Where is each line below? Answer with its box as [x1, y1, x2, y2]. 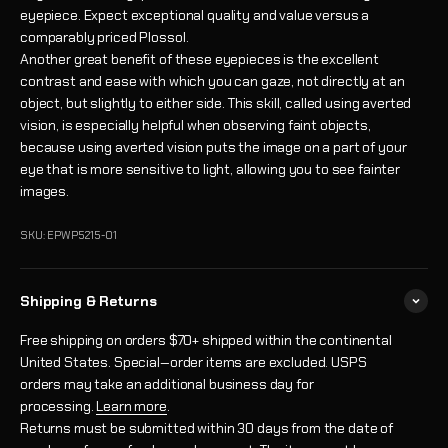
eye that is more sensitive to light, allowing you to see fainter [20, 160, 401, 178]
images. [20, 182, 70, 200]
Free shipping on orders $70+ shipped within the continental [20, 331, 392, 349]
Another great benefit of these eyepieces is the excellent [20, 50, 380, 68]
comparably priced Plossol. [20, 28, 189, 46]
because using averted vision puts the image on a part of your [20, 138, 407, 156]
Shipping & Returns [20, 292, 157, 310]
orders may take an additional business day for [20, 375, 314, 393]
